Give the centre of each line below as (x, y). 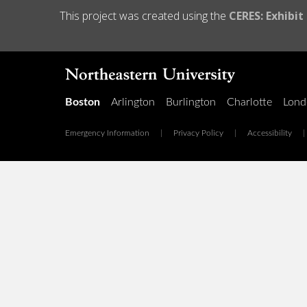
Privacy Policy (198, 133)
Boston (83, 102)
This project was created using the (144, 16)
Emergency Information (107, 133)
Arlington (133, 102)
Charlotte (249, 102)
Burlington (191, 102)
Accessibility (270, 133)
